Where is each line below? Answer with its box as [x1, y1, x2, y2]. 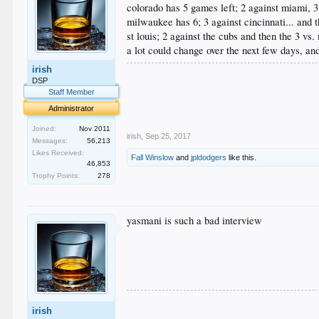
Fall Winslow [131, 153, 174, 162]
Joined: [32, 125, 57, 132]
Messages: [32, 137, 68, 145]
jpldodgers [191, 153, 227, 162]
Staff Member [48, 88, 95, 96]
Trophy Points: [32, 172, 80, 179]
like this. [226, 153, 257, 162]
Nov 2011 [79, 125, 111, 132]
